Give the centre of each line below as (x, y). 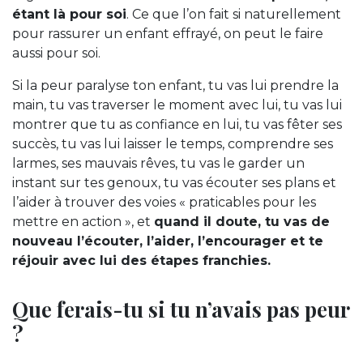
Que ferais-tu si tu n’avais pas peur (181, 308)
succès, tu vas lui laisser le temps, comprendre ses (173, 143)
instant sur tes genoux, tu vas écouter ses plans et (174, 182)
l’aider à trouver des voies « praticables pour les (164, 202)
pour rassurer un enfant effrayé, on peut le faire (168, 33)
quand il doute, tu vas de (242, 221)
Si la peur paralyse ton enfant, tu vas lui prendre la (175, 85)
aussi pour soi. (56, 53)
